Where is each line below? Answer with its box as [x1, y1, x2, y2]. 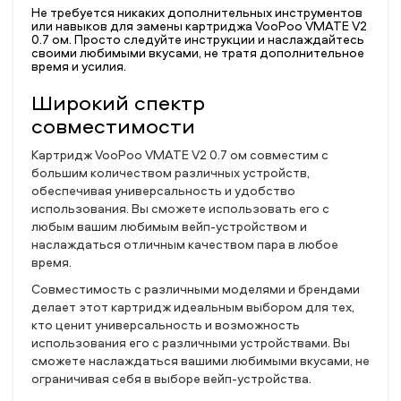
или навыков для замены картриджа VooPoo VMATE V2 [31, 17, 367, 34]
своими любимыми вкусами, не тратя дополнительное [31, 44, 364, 61]
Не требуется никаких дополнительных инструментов [31, 4, 363, 21]
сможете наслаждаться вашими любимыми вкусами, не [31, 352, 370, 369]
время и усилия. [31, 57, 126, 74]
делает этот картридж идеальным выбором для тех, [31, 298, 354, 315]
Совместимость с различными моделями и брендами [31, 280, 360, 297]
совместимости [31, 111, 195, 140]
